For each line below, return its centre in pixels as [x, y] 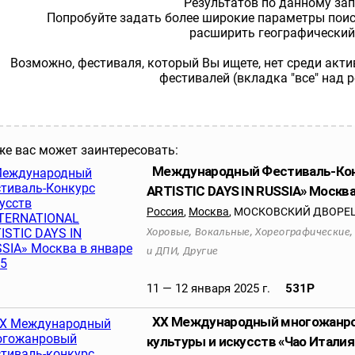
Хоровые [168, 233]
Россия [165, 212]
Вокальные [222, 233]
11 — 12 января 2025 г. [210, 288]
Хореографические [303, 233]
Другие [200, 252]
